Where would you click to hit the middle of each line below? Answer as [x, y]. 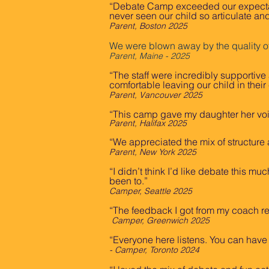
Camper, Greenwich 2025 [161, 220]
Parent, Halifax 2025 [148, 123]
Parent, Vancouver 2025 [156, 95]
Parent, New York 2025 [153, 152]
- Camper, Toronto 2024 [154, 250]
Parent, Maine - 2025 [150, 56]
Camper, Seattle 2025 [151, 191]
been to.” [128, 181]
